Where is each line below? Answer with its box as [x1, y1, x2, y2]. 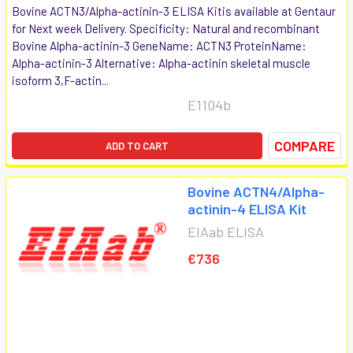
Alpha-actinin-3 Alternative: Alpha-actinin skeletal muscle [12, 55, 310, 70]
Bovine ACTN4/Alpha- [188, 182, 325, 200]
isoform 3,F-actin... [12, 72, 109, 87]
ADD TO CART [106, 139, 169, 152]
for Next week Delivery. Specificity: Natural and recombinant [12, 20, 320, 35]
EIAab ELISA [188, 222, 264, 240]
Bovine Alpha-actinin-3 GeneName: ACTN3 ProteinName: [12, 38, 307, 53]
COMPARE [274, 136, 335, 154]
